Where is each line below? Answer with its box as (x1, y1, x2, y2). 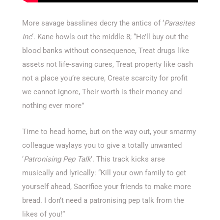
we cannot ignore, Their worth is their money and (22, 87, 182, 96)
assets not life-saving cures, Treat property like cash (22, 59, 193, 69)
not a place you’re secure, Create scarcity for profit (22, 73, 188, 82)
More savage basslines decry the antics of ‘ (22, 18, 164, 27)
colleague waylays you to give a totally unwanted (22, 140, 182, 150)
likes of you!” (22, 209, 65, 219)
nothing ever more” (22, 101, 84, 110)
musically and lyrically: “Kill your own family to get (22, 168, 186, 177)
